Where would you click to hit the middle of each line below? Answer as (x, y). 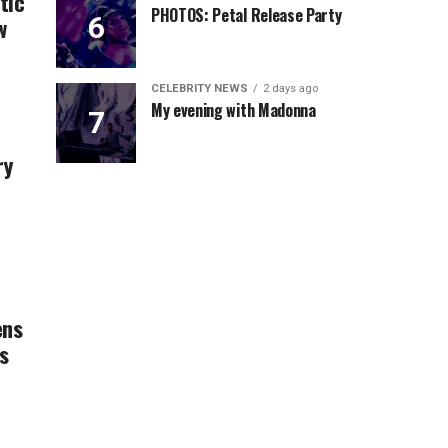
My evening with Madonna (233, 110)
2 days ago (290, 88)
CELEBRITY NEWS (199, 88)
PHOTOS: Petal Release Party (246, 15)
